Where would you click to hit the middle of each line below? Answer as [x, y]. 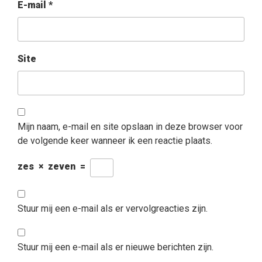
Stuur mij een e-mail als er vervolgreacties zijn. [113, 209]
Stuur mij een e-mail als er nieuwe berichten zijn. [116, 247]
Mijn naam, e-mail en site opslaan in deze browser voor [130, 127]
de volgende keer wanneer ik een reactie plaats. [115, 141]
